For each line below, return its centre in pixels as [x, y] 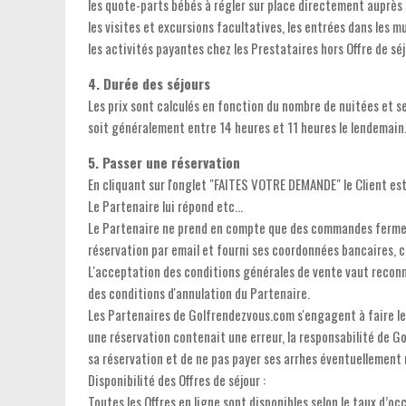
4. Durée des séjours [149, 83]
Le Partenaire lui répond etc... [165, 206]
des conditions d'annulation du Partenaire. [199, 293]
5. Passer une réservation [164, 162]
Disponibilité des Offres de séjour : [177, 380]
